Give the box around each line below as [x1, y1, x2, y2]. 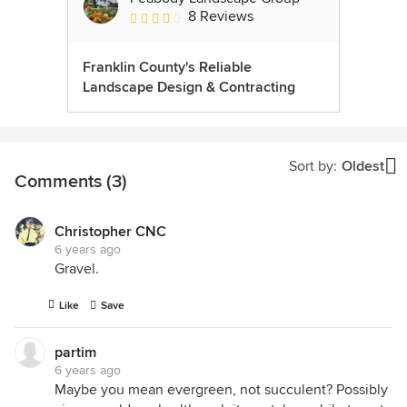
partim [55, 343, 96, 362]
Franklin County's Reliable [83, 58, 252, 76]
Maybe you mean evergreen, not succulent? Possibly [55, 381, 388, 399]
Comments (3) [15, 171, 127, 193]
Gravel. [55, 260, 99, 278]
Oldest [342, 157, 384, 175]
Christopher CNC [55, 223, 166, 241]
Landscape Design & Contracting [83, 78, 295, 96]
